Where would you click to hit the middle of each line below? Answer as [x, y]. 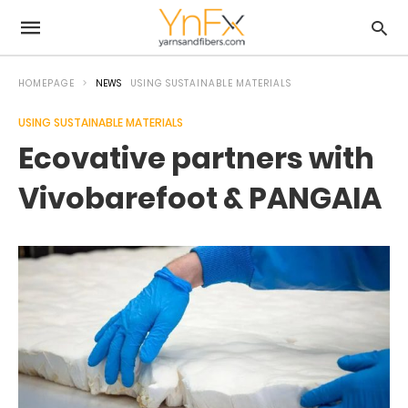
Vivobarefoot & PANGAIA [200, 198]
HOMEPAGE [46, 83]
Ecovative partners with [196, 158]
